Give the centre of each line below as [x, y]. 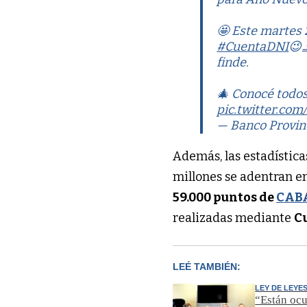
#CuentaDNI [253, 47]
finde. [233, 63]
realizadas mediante [234, 218]
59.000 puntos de [225, 198]
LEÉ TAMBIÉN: [207, 267]
